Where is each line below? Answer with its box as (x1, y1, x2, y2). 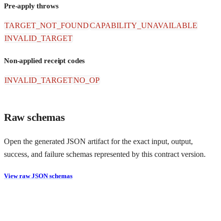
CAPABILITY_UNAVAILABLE (90, 21, 197, 30)
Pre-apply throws (4, 1, 59, 10)
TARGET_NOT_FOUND (4, 21, 89, 30)
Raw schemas (4, 110, 65, 123)
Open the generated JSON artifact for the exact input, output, (4, 137, 193, 146)
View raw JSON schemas (4, 172, 73, 180)
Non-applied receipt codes (4, 56, 85, 65)
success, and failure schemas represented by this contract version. (4, 149, 206, 158)
